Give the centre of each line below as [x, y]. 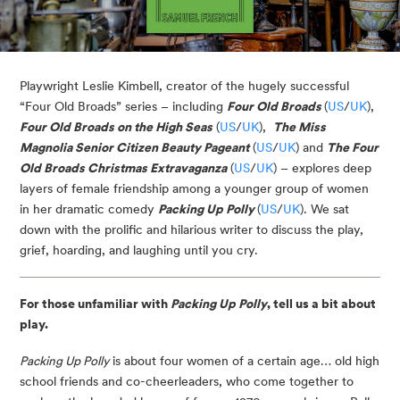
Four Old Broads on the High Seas [116, 126]
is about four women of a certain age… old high [244, 360]
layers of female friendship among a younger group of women [194, 188]
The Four [353, 147]
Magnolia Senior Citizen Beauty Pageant [134, 147]
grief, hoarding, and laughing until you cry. [139, 250]
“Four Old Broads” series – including [123, 106]
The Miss [300, 126]
